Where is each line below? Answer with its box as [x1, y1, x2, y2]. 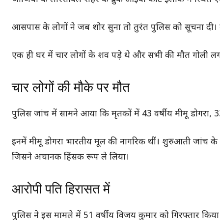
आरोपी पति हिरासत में [12, 181, 110, 197]
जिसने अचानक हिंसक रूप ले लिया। [12, 151, 129, 163]
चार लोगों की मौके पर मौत [12, 79, 130, 95]
